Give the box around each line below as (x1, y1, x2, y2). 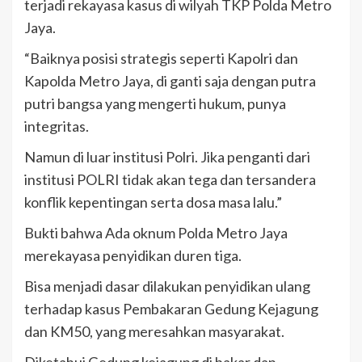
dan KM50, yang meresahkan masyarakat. (24, 322, 284, 341)
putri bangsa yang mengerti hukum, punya (24, 95, 286, 113)
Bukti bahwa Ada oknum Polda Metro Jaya (24, 224, 288, 242)
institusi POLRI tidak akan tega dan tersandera (24, 170, 316, 189)
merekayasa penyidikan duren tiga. (24, 246, 242, 265)
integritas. (24, 117, 89, 136)
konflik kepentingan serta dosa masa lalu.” (24, 193, 282, 212)
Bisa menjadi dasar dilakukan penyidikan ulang (24, 277, 310, 296)
